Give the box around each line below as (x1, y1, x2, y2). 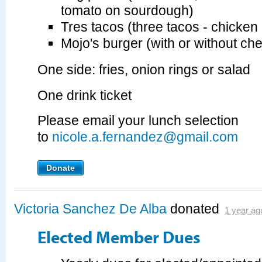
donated (167, 201, 223, 217)
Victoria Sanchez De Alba (14, 201, 167, 217)
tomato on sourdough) (61, 3, 194, 19)
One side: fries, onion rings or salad (37, 62, 250, 78)
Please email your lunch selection (37, 113, 239, 129)
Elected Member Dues (37, 225, 201, 248)
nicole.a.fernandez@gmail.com (52, 129, 238, 145)
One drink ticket (37, 87, 132, 103)
